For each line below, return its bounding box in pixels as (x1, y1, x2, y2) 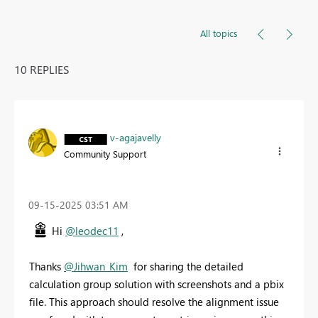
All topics (200, 27, 238, 40)
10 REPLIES (14, 62, 70, 77)
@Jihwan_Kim (64, 258, 128, 273)
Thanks (29, 258, 64, 273)
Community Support (64, 148, 146, 160)
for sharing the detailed (128, 258, 243, 273)
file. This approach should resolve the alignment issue (29, 294, 279, 309)
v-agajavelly (110, 131, 161, 145)
